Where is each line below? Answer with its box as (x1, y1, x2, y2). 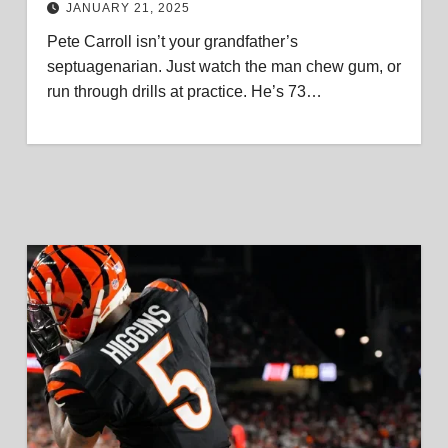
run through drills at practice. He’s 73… (46, 83, 322, 100)
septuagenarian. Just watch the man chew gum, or (46, 58, 401, 75)
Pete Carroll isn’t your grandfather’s (46, 33, 298, 50)
